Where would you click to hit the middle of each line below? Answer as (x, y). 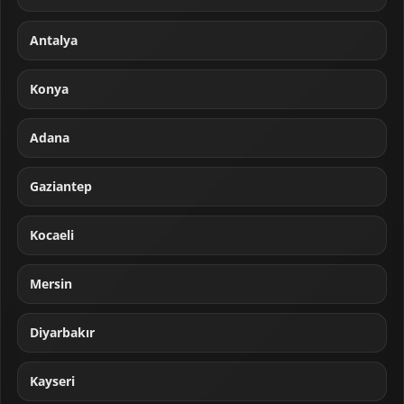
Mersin (51, 285)
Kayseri (52, 382)
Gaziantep (61, 187)
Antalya (54, 41)
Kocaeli (52, 236)
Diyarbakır (62, 333)
